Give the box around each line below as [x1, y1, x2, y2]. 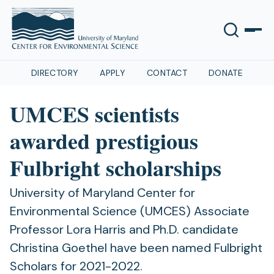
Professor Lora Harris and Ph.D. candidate [10, 221, 239, 237]
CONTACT [147, 67, 187, 78]
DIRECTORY [31, 67, 79, 78]
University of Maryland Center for [10, 185, 195, 201]
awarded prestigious [10, 125, 198, 157]
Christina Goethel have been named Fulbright [10, 240, 262, 256]
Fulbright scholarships [10, 152, 221, 183]
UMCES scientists [10, 98, 179, 130]
